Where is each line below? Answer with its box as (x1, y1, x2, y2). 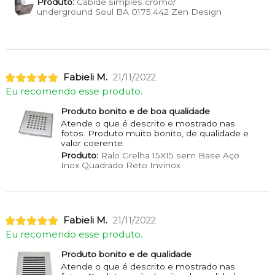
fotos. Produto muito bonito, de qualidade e (60, 128, 249, 139)
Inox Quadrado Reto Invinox (60, 160, 180, 171)
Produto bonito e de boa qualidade (60, 106, 210, 117)
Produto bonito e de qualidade (60, 249, 192, 260)
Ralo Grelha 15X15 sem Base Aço (98, 150, 239, 161)
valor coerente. (60, 138, 125, 149)
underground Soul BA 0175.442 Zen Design (36, 6, 222, 17)
